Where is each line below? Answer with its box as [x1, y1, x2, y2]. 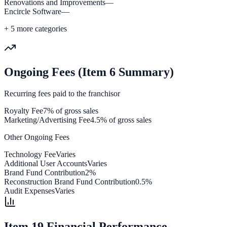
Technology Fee [4, 150, 56, 159]
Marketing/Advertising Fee [4, 116, 90, 125]
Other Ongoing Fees [4, 133, 69, 142]
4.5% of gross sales [90, 116, 152, 125]
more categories [15, 24, 67, 33]
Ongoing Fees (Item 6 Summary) [4, 65, 174, 79]
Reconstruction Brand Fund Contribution [4, 177, 135, 186]
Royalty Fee [4, 106, 43, 116]
